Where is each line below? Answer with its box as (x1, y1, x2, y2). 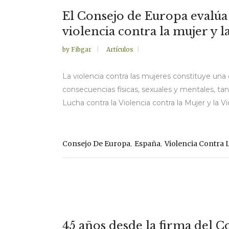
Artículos (106, 45, 133, 53)
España (134, 139, 161, 148)
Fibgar (71, 45, 93, 53)
